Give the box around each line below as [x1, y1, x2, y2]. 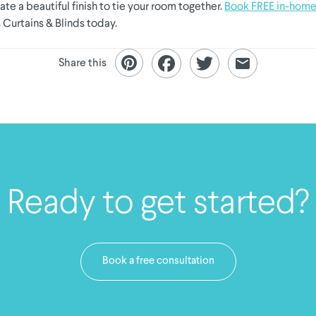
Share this [59, 57, 107, 69]
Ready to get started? [7, 179, 309, 220]
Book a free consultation [102, 255, 214, 267]
